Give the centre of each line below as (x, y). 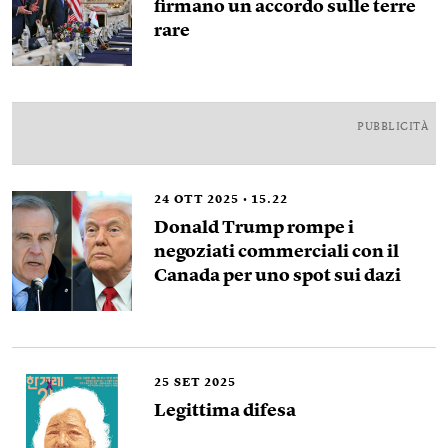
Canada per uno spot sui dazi (277, 276)
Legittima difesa (225, 411)
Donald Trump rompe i (254, 228)
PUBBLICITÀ (392, 128)
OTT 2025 (206, 200)
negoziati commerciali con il (276, 252)
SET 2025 (205, 383)
